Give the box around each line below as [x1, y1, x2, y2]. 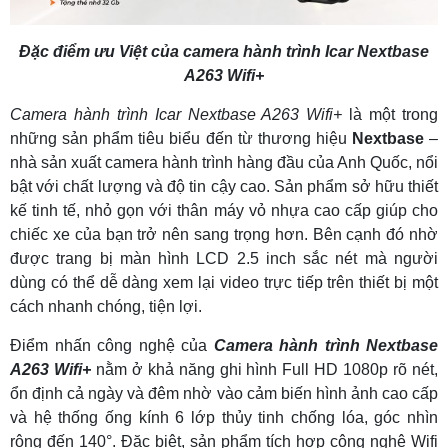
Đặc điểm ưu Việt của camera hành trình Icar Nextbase [19, 42, 429, 60]
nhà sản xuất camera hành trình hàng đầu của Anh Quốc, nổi [10, 153, 438, 171]
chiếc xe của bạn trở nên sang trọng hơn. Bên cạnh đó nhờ [10, 225, 438, 243]
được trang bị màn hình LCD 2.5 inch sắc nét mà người [10, 249, 438, 267]
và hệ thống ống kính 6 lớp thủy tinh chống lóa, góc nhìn [10, 408, 438, 426]
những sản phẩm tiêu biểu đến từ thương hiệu [10, 129, 352, 147]
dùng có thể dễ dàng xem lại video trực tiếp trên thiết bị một [10, 273, 438, 291]
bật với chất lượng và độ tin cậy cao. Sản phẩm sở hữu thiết [10, 177, 438, 195]
